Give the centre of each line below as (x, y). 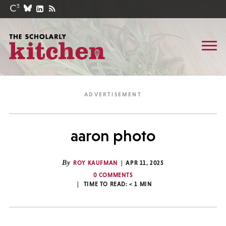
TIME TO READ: (106, 184)
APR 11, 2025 (145, 163)
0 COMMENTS (113, 175)
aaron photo (113, 136)
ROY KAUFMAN (96, 163)
